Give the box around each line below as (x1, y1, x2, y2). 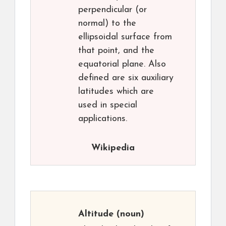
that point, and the (78, 46, 154, 56)
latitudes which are (78, 87, 154, 97)
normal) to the (78, 19, 136, 29)
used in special (78, 100, 137, 110)
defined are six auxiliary (78, 73, 174, 83)
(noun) (114, 209, 144, 219)
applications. (78, 114, 127, 124)
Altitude (78, 209, 114, 219)
